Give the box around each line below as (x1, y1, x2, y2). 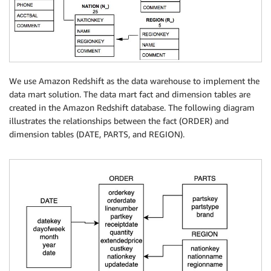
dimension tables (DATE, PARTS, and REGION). (9, 128, 184, 139)
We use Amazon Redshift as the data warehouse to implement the (9, 75, 260, 86)
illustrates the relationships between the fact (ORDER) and (9, 115, 229, 126)
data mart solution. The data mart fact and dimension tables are (9, 88, 250, 99)
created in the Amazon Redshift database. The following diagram (9, 102, 255, 113)
